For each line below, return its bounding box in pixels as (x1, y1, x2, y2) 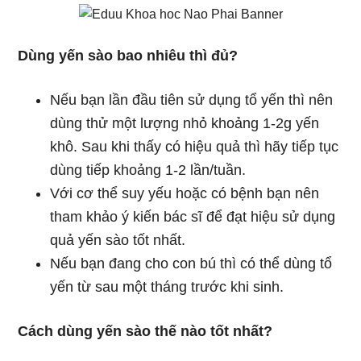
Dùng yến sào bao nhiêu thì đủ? (18, 48, 239, 64)
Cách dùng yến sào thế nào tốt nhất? (18, 323, 273, 339)
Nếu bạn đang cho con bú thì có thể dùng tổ (50, 255, 333, 272)
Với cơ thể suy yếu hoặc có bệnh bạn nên (50, 185, 320, 201)
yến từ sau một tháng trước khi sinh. (50, 279, 284, 295)
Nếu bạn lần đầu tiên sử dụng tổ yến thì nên (50, 92, 334, 108)
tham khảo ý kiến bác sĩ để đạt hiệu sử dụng (50, 209, 336, 225)
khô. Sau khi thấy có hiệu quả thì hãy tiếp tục (50, 139, 339, 155)
